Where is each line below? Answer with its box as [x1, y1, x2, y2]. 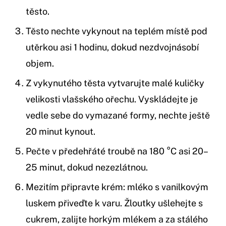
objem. [26, 58, 54, 69]
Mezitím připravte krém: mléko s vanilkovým [26, 182, 208, 193]
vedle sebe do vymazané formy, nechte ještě [26, 110, 210, 121]
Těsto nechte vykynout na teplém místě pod [26, 26, 207, 37]
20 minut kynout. [26, 126, 95, 137]
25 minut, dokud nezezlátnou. [26, 162, 148, 173]
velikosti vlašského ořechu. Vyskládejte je [26, 94, 198, 105]
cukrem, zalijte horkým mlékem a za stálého [26, 214, 208, 225]
